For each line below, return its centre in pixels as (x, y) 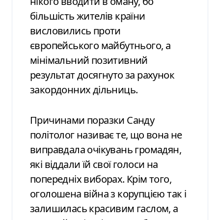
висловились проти (75, 30)
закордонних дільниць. (84, 89)
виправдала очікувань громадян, (106, 149)
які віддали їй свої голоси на (94, 164)
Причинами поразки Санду (92, 120)
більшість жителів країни (88, 16)
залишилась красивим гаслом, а (104, 208)
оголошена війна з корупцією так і (108, 193)
